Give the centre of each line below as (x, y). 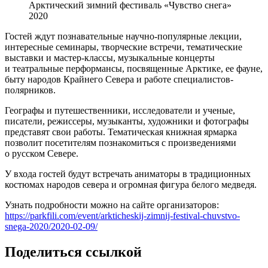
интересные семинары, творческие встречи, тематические (124, 47)
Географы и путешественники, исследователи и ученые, (120, 110)
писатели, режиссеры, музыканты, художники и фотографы (127, 121)
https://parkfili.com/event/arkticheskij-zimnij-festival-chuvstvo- (122, 215)
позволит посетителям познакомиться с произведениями (121, 142)
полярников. (30, 90)
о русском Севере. (42, 153)
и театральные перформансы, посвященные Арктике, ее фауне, (134, 68)
